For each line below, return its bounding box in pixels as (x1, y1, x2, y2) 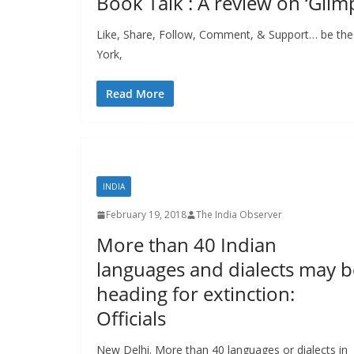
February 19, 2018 (106, 208, 186, 222)
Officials (96, 305, 166, 332)
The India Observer (196, 208, 282, 222)
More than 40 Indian (96, 232, 277, 258)
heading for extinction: (96, 281, 295, 307)
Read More (106, 86, 164, 102)
